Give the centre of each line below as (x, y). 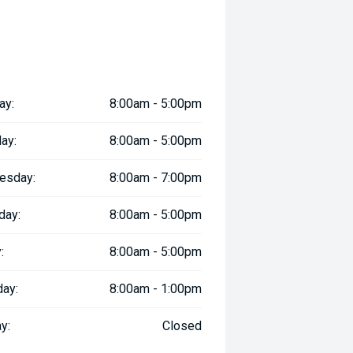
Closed (182, 326)
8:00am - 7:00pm (156, 178)
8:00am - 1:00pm (156, 289)
